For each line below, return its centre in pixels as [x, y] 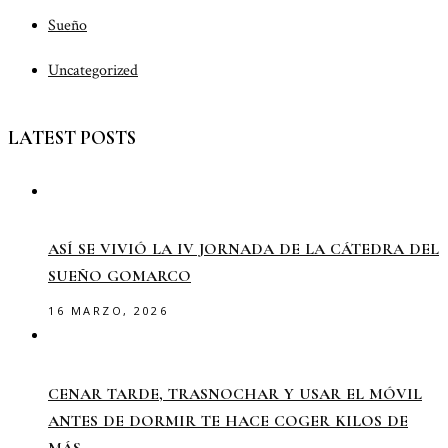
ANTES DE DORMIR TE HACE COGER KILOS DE [228, 421]
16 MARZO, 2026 [108, 311]
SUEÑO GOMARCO [119, 276]
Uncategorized [93, 70]
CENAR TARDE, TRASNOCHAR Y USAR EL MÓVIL [235, 394]
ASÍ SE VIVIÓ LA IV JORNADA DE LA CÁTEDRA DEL [243, 249]
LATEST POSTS [72, 137]
